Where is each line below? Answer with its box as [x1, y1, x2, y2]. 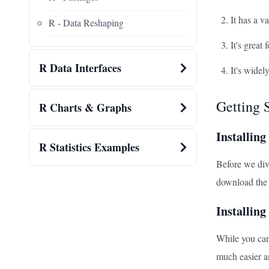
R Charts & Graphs [39, 100, 131, 116]
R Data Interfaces [39, 60, 121, 76]
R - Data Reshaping [49, 16, 124, 29]
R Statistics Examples [39, 139, 139, 156]
